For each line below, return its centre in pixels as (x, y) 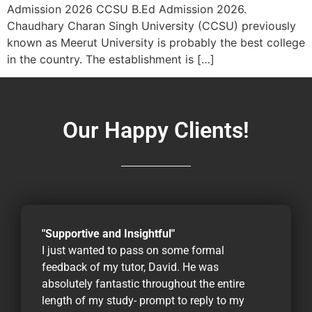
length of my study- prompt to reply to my (143, 301)
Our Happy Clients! (156, 131)
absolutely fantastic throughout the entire (143, 284)
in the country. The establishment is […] (111, 60)
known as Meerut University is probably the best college (156, 43)
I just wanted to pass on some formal (133, 251)
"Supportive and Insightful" (108, 234)
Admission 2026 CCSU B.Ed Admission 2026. (127, 9)
